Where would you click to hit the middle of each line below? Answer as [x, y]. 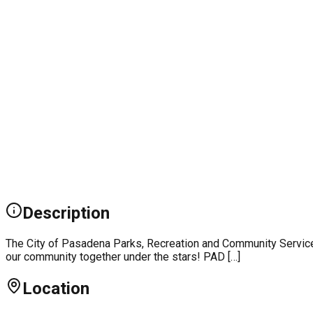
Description [66, 213]
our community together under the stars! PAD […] [123, 257]
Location [56, 289]
